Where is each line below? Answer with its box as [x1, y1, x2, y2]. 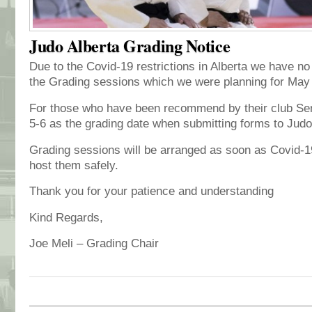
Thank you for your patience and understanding [29, 185, 274, 198]
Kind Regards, [29, 210, 103, 224]
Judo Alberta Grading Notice [29, 33, 231, 58]
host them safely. [29, 158, 118, 172]
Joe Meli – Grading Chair [29, 237, 159, 251]
